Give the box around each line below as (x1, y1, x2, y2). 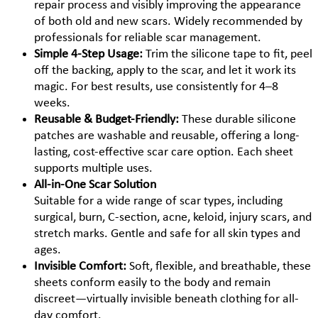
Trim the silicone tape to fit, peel (146, 48, 312, 62)
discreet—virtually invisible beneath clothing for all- (34, 292, 299, 307)
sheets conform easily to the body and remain (34, 276, 270, 290)
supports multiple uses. (34, 162, 153, 176)
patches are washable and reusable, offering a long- (34, 129, 300, 143)
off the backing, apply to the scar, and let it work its (34, 64, 296, 78)
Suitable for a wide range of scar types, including (34, 194, 283, 209)
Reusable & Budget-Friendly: (34, 113, 182, 127)
